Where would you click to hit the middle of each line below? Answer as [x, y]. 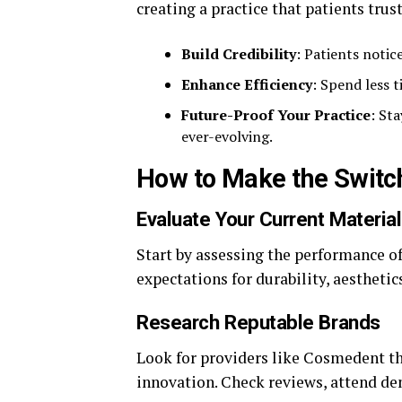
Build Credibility [239, 54]
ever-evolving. [227, 136]
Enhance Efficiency [247, 84]
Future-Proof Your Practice [276, 115]
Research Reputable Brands [258, 322]
